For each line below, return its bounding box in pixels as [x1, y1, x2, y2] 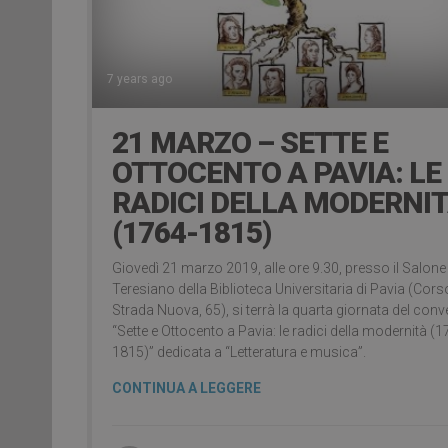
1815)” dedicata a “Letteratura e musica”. [112, 344, 366, 361]
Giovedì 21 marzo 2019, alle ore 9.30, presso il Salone [112, 260, 446, 277]
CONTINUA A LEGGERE [112, 380, 261, 397]
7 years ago [107, 72, 172, 87]
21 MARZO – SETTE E [112, 125, 388, 161]
